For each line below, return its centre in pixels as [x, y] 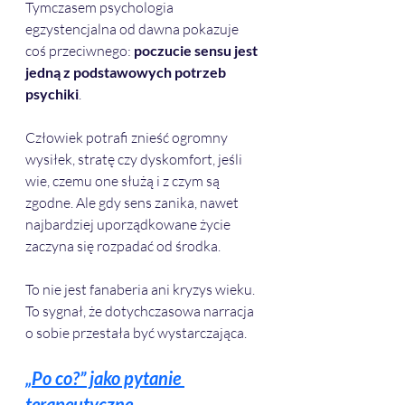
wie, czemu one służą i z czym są [124, 181]
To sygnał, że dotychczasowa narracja [141, 311]
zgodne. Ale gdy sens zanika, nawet [133, 203]
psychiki [52, 94]
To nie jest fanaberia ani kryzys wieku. [141, 290]
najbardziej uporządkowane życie [129, 225]
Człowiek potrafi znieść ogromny [128, 138]
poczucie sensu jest [197, 51]
